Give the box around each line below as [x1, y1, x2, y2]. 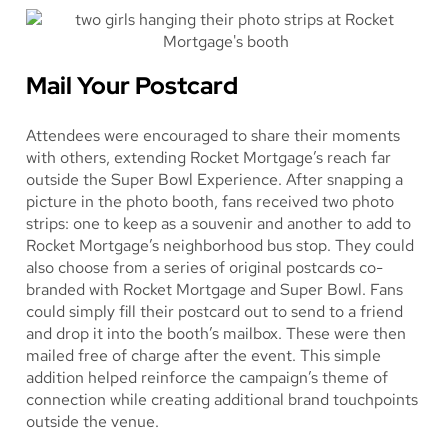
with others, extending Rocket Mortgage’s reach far [26, 146, 391, 168]
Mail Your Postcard [26, 69, 238, 101]
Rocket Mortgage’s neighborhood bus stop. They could [26, 234, 414, 256]
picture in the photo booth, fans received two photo [26, 190, 394, 212]
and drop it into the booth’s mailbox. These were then [26, 322, 406, 344]
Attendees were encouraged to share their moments [26, 124, 400, 146]
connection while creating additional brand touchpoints [26, 388, 418, 410]
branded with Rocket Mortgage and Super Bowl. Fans [26, 278, 403, 300]
